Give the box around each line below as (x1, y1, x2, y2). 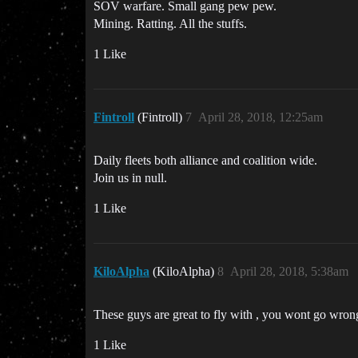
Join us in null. (93, 171, 167, 185)
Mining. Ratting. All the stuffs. (93, 17, 247, 30)
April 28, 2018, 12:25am (198, 110, 323, 124)
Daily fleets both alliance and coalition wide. (93, 153, 317, 167)
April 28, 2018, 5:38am (230, 265, 348, 278)
